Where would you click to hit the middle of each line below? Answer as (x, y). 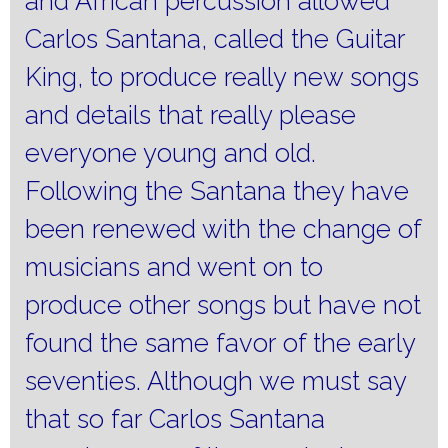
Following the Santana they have (217, 191)
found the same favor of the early (220, 343)
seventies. (83, 381)
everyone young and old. (170, 153)
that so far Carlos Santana (175, 419)
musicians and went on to (174, 267)
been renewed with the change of (223, 229)
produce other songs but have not (223, 305)
